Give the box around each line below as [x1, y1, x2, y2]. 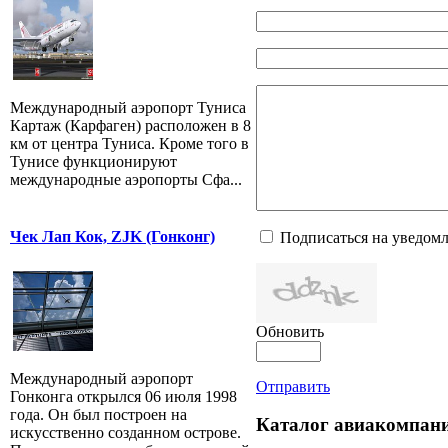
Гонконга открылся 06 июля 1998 [10, 387, 237, 405]
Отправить [256, 377, 330, 395]
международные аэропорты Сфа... [10, 170, 242, 188]
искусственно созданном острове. [10, 423, 241, 441]
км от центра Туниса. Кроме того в [10, 134, 249, 152]
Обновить [256, 322, 324, 340]
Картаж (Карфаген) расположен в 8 [10, 116, 251, 134]
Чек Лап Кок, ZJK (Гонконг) [10, 228, 215, 246]
